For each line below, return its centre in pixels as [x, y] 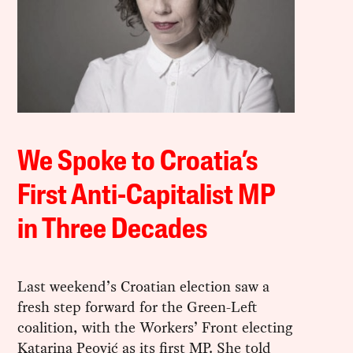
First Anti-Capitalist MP [146, 197]
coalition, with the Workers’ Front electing [155, 327]
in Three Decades [113, 230]
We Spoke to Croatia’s [138, 163]
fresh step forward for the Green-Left [137, 307]
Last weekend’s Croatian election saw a [144, 286]
